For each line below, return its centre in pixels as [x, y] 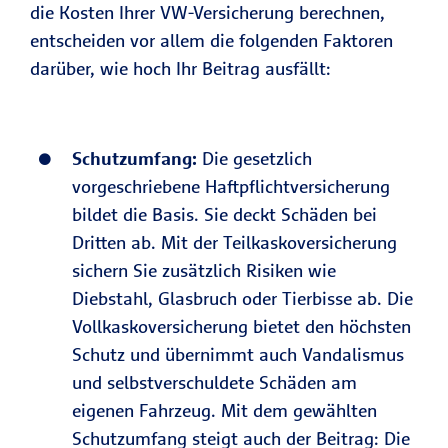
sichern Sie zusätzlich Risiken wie [204, 270]
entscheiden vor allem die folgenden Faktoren [211, 40]
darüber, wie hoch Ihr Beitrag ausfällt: [180, 68]
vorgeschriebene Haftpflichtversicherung [231, 186]
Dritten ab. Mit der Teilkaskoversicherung [234, 242]
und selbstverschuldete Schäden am [214, 382]
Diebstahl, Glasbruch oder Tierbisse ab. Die [242, 298]
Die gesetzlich [254, 158]
